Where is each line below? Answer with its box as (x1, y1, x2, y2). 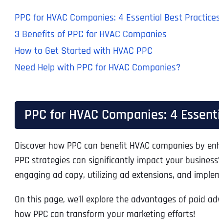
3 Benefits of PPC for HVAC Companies (14, 28, 167, 41)
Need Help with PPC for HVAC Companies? (14, 61, 180, 74)
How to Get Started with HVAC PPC (14, 44, 153, 58)
